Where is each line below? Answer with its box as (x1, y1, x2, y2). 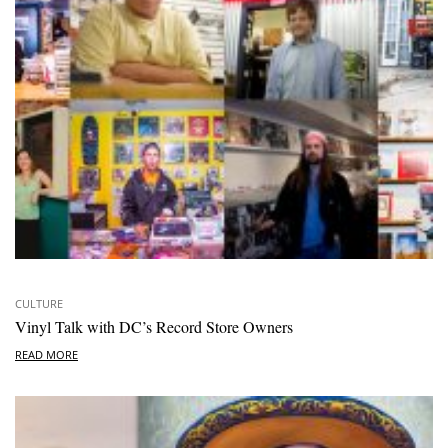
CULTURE (15, 295, 63, 311)
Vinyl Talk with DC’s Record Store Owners (15, 315, 293, 337)
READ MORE (15, 347, 78, 363)
